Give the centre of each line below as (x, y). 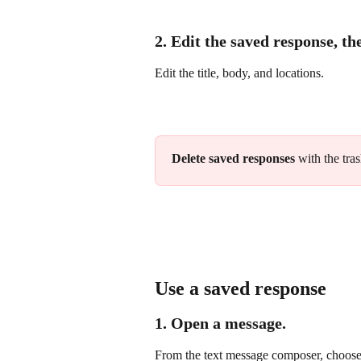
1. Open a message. (220, 323)
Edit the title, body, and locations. (239, 73)
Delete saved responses (233, 159)
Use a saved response (241, 288)
